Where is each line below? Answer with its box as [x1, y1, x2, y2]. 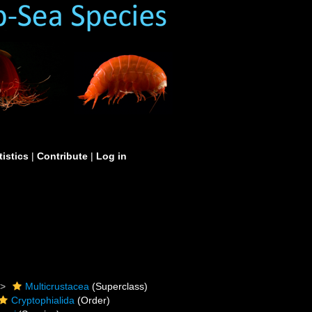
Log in [96, 150, 127, 162]
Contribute [37, 150, 88, 162]
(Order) [75, 295, 111, 306]
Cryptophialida [11, 295, 75, 306]
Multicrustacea [25, 281, 90, 292]
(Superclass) [89, 281, 148, 292]
